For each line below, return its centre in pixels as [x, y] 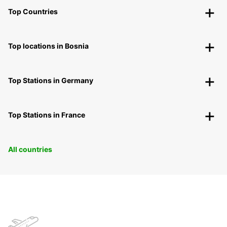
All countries [30, 149]
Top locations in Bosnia [48, 46]
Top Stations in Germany [51, 81]
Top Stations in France [47, 115]
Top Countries [33, 12]
